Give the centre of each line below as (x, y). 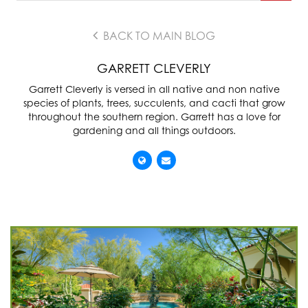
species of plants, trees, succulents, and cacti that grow (154, 103)
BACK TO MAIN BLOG (158, 36)
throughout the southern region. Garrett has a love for (154, 117)
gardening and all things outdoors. (154, 130)
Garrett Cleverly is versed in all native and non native (154, 89)
